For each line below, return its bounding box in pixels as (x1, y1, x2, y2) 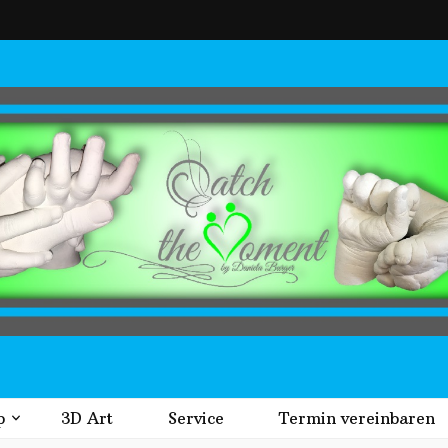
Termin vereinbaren (278, 408, 435, 429)
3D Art (60, 408, 113, 429)
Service (167, 408, 224, 429)
